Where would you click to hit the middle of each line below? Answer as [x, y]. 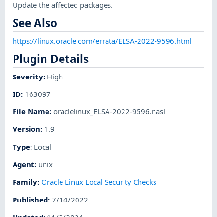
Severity [28, 76]
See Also [35, 23]
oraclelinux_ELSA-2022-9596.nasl [109, 112]
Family [25, 182]
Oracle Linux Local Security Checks [99, 182]
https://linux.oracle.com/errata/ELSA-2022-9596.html [102, 40]
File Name [31, 112]
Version [27, 129]
